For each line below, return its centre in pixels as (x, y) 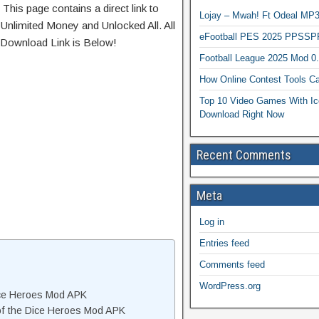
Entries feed (224, 243)
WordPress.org (230, 286)
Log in (212, 222)
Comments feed (232, 265)
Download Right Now (242, 114)
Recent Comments (244, 155)
